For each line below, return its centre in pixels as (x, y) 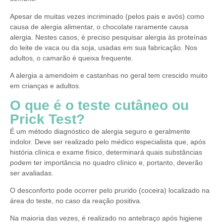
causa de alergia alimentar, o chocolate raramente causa (99, 27)
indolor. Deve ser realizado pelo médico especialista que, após (108, 141)
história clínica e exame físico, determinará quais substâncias (106, 152)
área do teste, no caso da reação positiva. (76, 200)
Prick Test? (47, 119)
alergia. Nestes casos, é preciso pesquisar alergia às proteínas (109, 37)
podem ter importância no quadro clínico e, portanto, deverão (106, 162)
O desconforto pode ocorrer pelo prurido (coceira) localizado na (110, 190)
